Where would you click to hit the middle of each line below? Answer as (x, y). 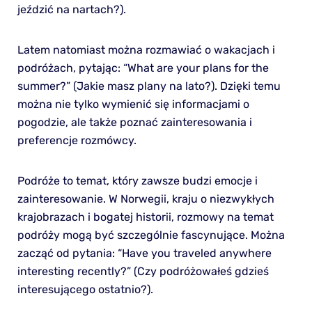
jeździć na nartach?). (71, 9)
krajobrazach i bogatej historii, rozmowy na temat (145, 217)
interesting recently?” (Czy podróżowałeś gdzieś (143, 271)
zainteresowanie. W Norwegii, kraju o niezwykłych (146, 198)
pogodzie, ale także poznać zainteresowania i (134, 122)
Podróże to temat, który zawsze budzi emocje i (137, 180)
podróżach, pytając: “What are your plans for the (143, 68)
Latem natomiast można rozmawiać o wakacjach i (146, 49)
